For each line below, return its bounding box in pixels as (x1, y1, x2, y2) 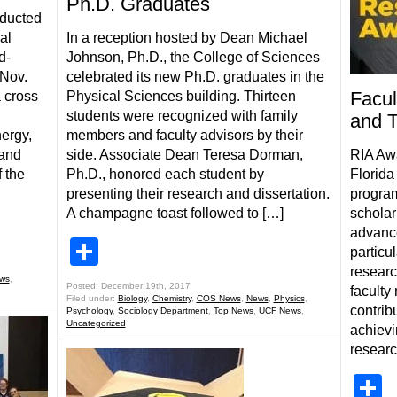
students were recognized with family (66, 108, 298, 123)
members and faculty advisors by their (66, 128, 303, 143)
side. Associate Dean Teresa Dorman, (66, 147, 303, 162)
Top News (213, 306, 253, 315)
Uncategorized (66, 318, 126, 328)
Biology (117, 293, 147, 303)
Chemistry (152, 293, 191, 303)
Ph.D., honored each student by (66, 167, 264, 182)
